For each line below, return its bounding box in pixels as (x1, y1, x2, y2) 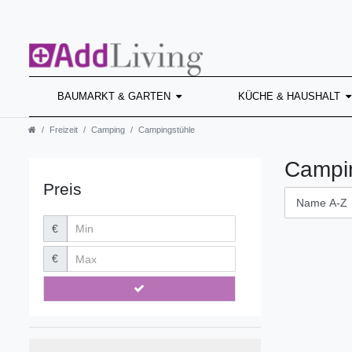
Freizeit (49, 124, 78, 134)
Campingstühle (138, 124, 195, 134)
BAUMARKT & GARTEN (57, 90, 171, 103)
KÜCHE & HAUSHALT (238, 90, 341, 103)
